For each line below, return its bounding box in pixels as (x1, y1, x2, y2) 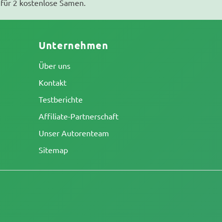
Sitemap (38, 145, 68, 155)
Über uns (38, 60, 70, 70)
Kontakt (38, 77, 66, 87)
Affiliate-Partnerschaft (38, 111, 118, 121)
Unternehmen (38, 39, 109, 52)
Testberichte (38, 94, 83, 104)
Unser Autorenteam (38, 128, 109, 138)
